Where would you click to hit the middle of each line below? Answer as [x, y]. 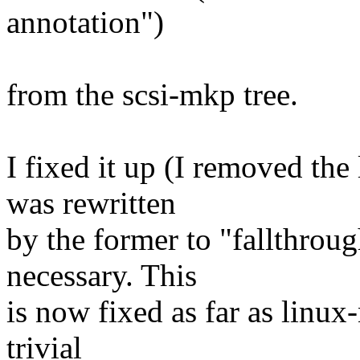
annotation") [85, 22]
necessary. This [102, 276]
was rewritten [91, 203]
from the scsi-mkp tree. [152, 95]
